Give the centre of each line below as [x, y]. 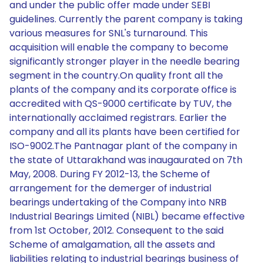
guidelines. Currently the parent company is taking [126, 19]
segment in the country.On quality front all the [116, 75]
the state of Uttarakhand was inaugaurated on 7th [126, 160]
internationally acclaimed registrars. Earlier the [118, 118]
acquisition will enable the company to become [119, 47]
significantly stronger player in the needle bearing [124, 61]
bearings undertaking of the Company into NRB [118, 202]
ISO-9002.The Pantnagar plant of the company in [123, 146]
